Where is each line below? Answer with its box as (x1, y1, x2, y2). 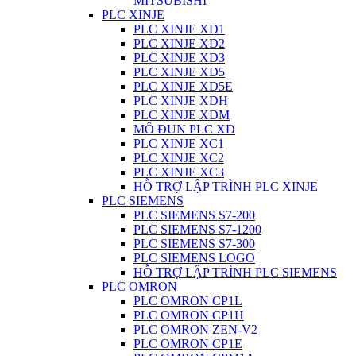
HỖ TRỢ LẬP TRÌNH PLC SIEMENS (133, 265, 337, 279)
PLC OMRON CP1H (133, 308, 244, 322)
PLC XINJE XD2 (133, 37, 225, 50)
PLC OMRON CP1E (133, 337, 242, 350)
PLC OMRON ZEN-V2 (133, 323, 257, 336)
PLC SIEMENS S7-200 (133, 208, 255, 222)
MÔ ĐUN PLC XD (133, 122, 235, 136)
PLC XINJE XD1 (133, 22, 225, 36)
